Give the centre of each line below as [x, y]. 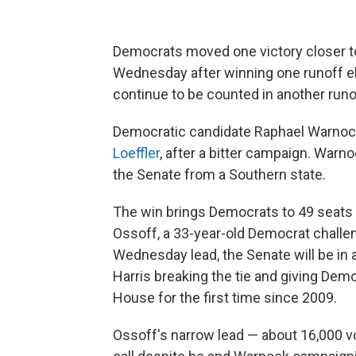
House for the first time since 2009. [225, 298]
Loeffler [136, 153]
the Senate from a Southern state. [219, 174]
